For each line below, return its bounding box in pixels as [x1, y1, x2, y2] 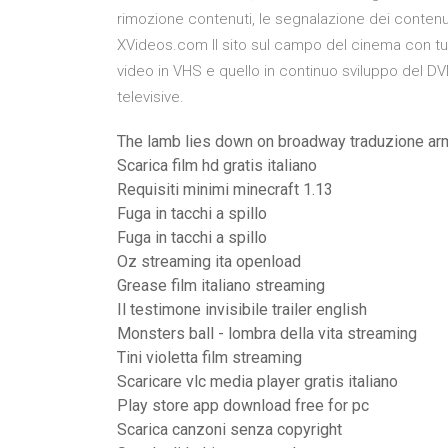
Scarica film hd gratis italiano [117, 156, 317, 175]
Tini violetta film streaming [117, 348, 302, 367]
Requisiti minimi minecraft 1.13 [117, 180, 333, 199]
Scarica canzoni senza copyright [117, 420, 342, 439]
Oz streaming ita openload [117, 252, 301, 271]
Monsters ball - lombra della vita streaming [117, 324, 417, 343]
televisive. [117, 88, 184, 106]
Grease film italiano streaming [117, 276, 325, 295]
